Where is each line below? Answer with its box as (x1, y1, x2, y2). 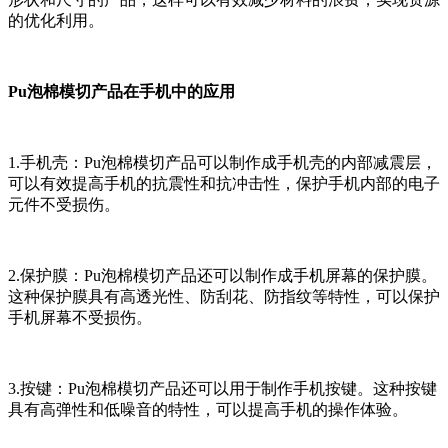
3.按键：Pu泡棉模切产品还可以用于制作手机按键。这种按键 (8, 380, 437, 398)
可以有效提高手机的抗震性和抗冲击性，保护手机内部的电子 (8, 175, 440, 193)
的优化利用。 (8, 12, 104, 30)
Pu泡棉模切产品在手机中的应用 (8, 83, 235, 101)
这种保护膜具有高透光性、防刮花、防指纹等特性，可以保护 (8, 288, 440, 306)
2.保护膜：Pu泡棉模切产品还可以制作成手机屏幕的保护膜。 (8, 267, 437, 285)
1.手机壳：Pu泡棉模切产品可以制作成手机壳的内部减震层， (8, 154, 437, 172)
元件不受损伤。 (8, 196, 120, 214)
